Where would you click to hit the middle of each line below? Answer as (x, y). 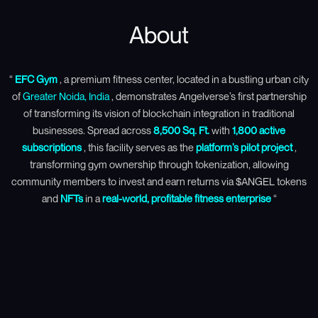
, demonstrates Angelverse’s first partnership (208, 97)
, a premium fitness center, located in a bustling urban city (183, 79)
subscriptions (51, 148)
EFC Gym (35, 79)
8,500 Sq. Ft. (181, 131)
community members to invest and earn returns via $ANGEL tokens (159, 182)
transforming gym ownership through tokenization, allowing (159, 165)
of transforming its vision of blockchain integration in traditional (159, 114)
